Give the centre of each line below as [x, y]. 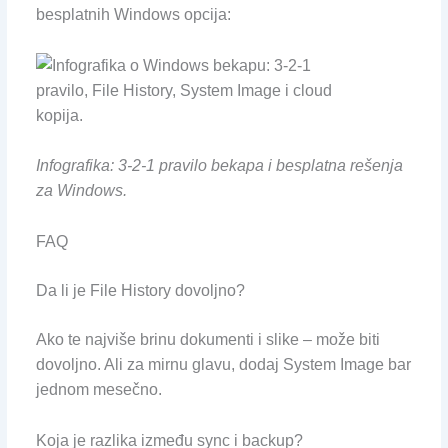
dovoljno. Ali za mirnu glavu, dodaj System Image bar [223, 365]
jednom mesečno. [98, 390]
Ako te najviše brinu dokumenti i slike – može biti [207, 340]
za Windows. [81, 191]
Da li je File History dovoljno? [140, 291]
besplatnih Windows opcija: [133, 15]
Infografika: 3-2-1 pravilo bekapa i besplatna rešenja [219, 166]
